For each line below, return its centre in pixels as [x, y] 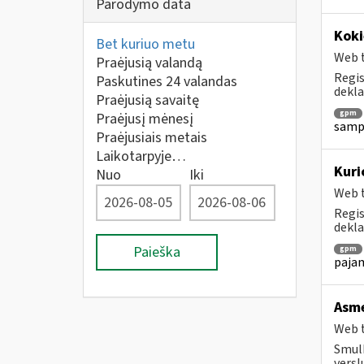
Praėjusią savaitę [147, 100]
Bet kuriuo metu [145, 44]
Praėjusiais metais [152, 138]
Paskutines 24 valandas [167, 82]
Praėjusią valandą [149, 63]
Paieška [157, 252]
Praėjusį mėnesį [145, 119]
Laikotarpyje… [141, 156]
